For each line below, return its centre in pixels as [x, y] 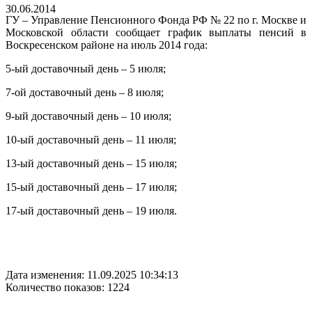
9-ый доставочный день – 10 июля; [88, 116]
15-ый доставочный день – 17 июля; [91, 187]
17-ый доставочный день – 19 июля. [91, 211]
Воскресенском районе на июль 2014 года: [107, 45]
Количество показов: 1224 [68, 288]
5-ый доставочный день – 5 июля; [86, 69]
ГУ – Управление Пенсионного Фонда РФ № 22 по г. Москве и [156, 20]
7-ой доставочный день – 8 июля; [85, 93]
